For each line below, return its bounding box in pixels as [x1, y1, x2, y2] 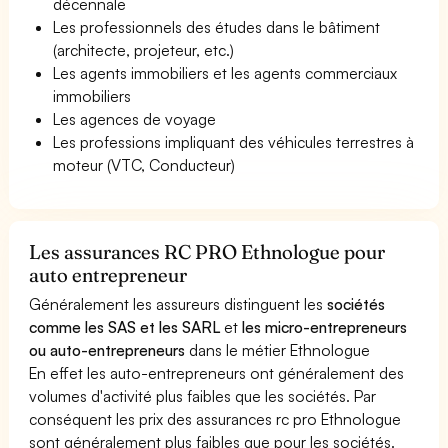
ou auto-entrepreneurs [29, 339, 186, 360]
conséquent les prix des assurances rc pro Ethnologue [29, 408, 402, 429]
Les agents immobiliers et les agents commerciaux [53, 62, 398, 83]
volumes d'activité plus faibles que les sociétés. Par [29, 385, 377, 406]
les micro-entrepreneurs [242, 316, 408, 337]
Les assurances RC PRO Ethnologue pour [29, 239, 386, 264]
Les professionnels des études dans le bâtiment [53, 16, 381, 37]
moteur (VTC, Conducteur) [53, 154, 236, 175]
